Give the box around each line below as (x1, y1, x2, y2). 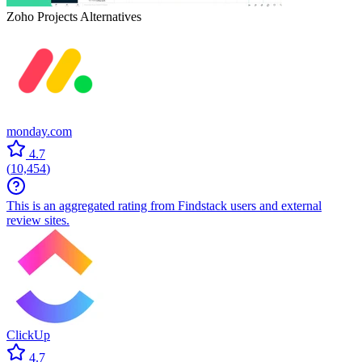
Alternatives (78, 9, 141, 23)
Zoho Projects (6, 9, 78, 23)
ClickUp (6, 327, 50, 342)
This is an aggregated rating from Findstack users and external (6, 198, 322, 213)
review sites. (6, 213, 69, 227)
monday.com (6, 124, 72, 138)
